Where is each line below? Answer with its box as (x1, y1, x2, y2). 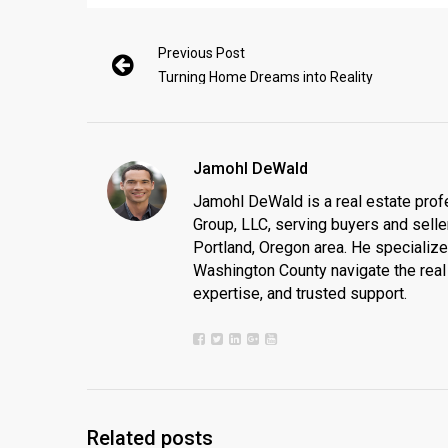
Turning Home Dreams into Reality (158, 69, 373, 85)
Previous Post (158, 45, 245, 61)
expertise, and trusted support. (193, 284, 407, 303)
